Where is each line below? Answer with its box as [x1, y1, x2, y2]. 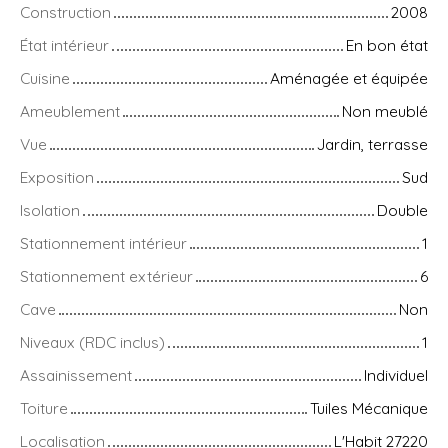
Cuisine [20, 68, 70, 89]
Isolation [20, 200, 80, 221]
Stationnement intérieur [20, 233, 187, 254]
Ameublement [20, 101, 120, 122]
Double [377, 200, 428, 221]
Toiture [20, 398, 68, 419]
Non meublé [342, 101, 428, 122]
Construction [20, 2, 111, 23]
